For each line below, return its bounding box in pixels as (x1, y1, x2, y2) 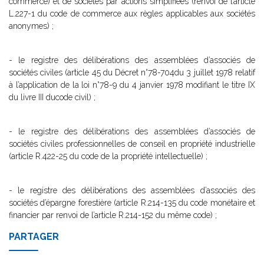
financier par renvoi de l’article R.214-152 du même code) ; (9, 210, 217, 220)
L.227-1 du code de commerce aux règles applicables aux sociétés (9, 9, 255, 18)
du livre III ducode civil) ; (9, 93, 95, 102)
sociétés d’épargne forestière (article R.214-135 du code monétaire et (9, 198, 255, 207)
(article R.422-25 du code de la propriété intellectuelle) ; (9, 151, 207, 161)
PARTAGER (9, 231, 59, 242)
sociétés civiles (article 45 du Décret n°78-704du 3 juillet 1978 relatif (9, 68, 255, 77)
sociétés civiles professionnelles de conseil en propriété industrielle (9, 139, 255, 148)
